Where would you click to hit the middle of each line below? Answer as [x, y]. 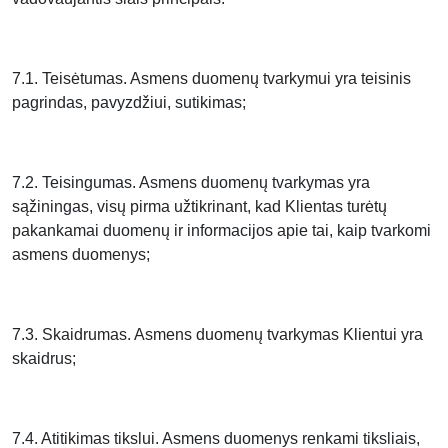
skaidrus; [44, 358]
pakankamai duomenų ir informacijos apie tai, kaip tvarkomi [221, 230]
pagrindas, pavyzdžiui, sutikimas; [129, 102]
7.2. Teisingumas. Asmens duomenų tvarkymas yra [191, 182]
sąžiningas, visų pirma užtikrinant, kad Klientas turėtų [199, 206]
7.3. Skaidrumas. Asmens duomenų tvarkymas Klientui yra [217, 334]
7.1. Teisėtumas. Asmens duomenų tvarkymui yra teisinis [211, 78]
